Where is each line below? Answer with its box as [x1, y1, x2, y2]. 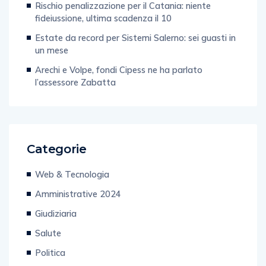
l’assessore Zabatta [35, 76, 116, 88]
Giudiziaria [35, 207, 77, 219]
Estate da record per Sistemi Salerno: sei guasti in [35, 31, 236, 43]
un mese [35, 44, 68, 56]
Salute [35, 227, 61, 239]
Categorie [27, 141, 87, 156]
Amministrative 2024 [35, 188, 121, 199]
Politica [35, 246, 65, 258]
